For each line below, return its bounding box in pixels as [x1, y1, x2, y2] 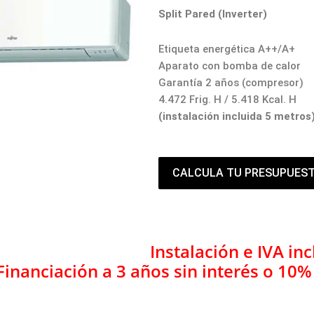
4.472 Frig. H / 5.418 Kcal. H [158, 93, 297, 106]
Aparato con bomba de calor [158, 59, 301, 72]
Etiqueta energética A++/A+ [158, 42, 296, 55]
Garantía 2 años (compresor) [158, 76, 304, 89]
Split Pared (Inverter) [158, 7, 268, 20]
